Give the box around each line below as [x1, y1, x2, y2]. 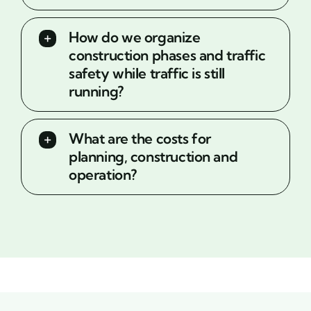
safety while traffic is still [68, 64, 226, 82]
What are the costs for [68, 129, 211, 147]
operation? [68, 165, 137, 183]
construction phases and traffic [68, 46, 266, 64]
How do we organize [68, 28, 201, 46]
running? [68, 82, 124, 100]
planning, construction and [68, 147, 238, 165]
